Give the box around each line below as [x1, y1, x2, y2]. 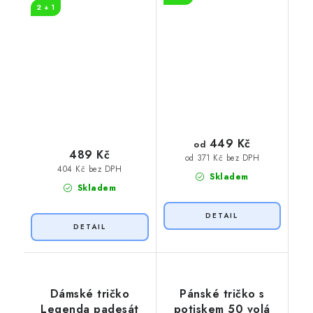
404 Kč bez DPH [57, 163, 122, 175]
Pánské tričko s [180, 286, 265, 303]
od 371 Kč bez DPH [184, 152, 259, 163]
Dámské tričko [50, 286, 129, 303]
